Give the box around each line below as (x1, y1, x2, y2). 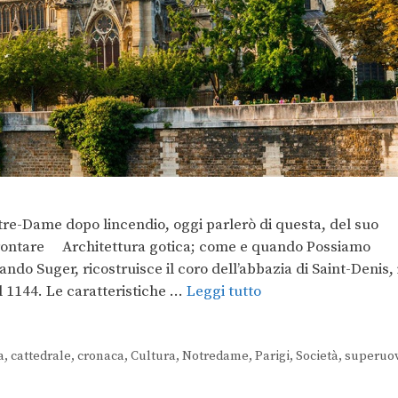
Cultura (130, 347, 176, 364)
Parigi (254, 347, 290, 364)
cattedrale (10, 347, 71, 364)
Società (295, 347, 338, 364)
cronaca (76, 347, 124, 364)
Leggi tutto (187, 281, 261, 301)
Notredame (181, 347, 249, 364)
